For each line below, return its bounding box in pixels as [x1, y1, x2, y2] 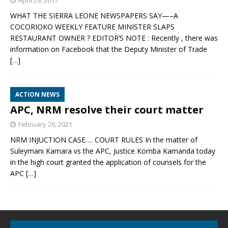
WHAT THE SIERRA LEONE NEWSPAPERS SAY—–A [10, 11, 178, 21]
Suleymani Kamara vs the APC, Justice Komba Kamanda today [10, 146, 215, 156]
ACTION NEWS [15, 90, 60, 99]
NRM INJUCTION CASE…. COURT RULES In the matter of [10, 135, 197, 145]
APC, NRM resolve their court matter [10, 103, 204, 117]
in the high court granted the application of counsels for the [10, 157, 206, 167]
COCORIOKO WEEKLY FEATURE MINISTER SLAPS [10, 22, 175, 32]
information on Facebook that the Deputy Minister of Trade [10, 44, 207, 54]
